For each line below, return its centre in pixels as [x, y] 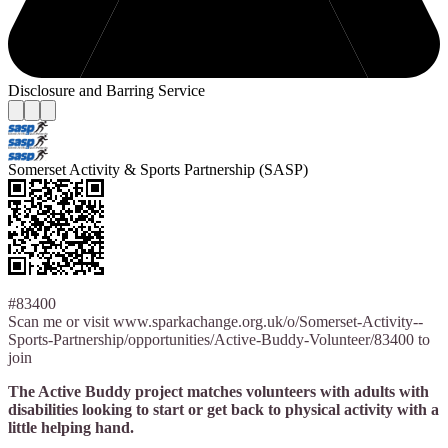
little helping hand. [71, 428]
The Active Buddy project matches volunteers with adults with [218, 392]
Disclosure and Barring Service [106, 91]
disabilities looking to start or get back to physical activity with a [223, 410]
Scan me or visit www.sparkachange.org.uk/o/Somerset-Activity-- [215, 322]
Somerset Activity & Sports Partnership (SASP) [158, 170]
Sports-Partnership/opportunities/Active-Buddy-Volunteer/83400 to [219, 340]
